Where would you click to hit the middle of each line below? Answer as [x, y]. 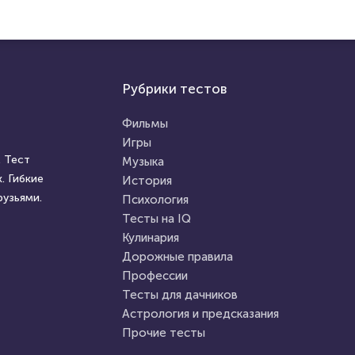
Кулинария [150, 238]
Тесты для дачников [179, 295]
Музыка [143, 162]
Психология [155, 200]
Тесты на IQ [156, 219]
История [147, 181]
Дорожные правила [177, 257]
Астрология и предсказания [200, 314]
